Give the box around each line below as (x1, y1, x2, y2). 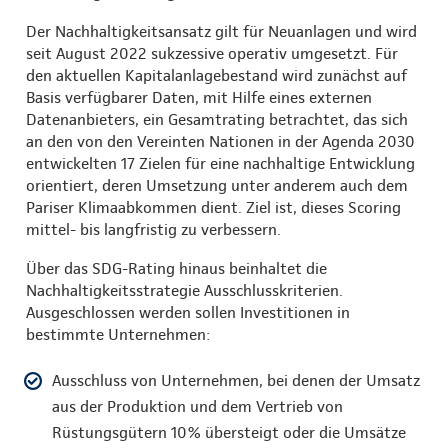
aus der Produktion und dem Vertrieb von (52, 396, 343, 416)
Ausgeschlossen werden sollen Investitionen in (26, 302, 350, 322)
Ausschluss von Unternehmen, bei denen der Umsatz (52, 370, 420, 390)
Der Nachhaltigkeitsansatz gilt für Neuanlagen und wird (26, 21, 417, 41)
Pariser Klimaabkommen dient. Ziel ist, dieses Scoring (26, 197, 401, 217)
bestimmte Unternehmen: (26, 324, 210, 344)
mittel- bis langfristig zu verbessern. (26, 219, 281, 239)
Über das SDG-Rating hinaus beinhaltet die (26, 258, 327, 278)
